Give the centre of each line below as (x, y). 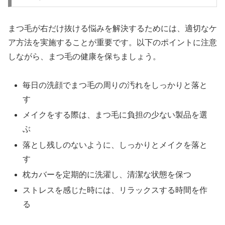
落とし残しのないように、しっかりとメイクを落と (115, 145)
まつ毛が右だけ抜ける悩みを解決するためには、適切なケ (113, 29)
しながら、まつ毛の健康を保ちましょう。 (84, 57)
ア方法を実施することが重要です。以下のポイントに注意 (113, 43)
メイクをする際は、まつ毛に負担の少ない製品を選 (115, 115)
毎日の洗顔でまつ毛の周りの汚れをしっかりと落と (115, 85)
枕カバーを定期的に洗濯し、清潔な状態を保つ (107, 174)
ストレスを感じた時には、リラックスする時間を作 (115, 190)
